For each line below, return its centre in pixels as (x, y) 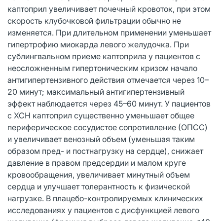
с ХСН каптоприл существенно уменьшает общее (101, 115)
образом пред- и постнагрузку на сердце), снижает (105, 151)
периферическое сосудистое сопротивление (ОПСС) (108, 127)
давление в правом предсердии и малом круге (97, 163)
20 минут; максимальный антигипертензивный (96, 92)
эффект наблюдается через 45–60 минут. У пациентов (109, 103)
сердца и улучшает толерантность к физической (99, 186)
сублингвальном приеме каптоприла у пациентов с (104, 56)
